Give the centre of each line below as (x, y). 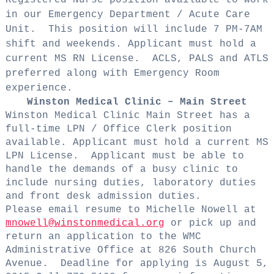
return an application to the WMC (103, 236)
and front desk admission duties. (103, 196)
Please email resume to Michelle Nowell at (131, 209)
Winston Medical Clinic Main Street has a (128, 115)
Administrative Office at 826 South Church (131, 250)
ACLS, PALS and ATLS (210, 58)
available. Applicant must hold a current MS (137, 142)
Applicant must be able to (167, 156)
